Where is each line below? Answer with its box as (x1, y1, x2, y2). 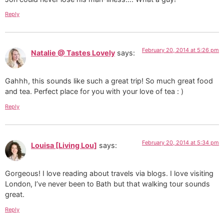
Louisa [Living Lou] (31, 140, 97, 149)
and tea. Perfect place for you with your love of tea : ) (5, 87, 183, 96)
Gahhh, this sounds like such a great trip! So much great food (5, 76, 213, 85)
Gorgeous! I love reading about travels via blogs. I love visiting (5, 169, 213, 178)
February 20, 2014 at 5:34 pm (142, 138, 219, 146)
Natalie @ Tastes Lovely (31, 48, 115, 57)
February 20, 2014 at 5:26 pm (142, 46, 219, 53)
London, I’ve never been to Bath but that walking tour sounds (5, 179, 210, 188)
